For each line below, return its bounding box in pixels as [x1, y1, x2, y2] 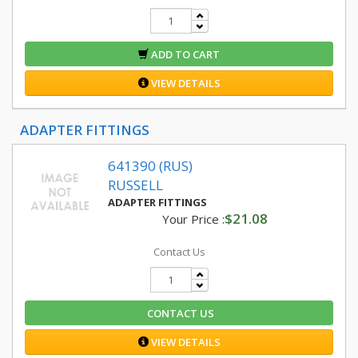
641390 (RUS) [108, 157, 193, 175]
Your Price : [161, 211, 225, 227]
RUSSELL [108, 176, 163, 194]
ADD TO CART [149, 47, 220, 62]
